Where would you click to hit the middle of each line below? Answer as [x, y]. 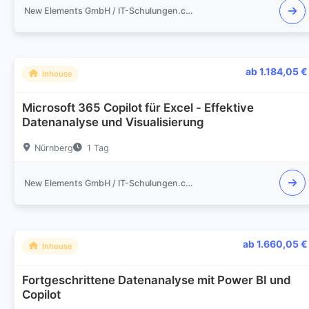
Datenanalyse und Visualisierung [113, 122]
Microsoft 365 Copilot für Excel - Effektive [138, 108]
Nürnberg [53, 148]
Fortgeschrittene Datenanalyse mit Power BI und [157, 280]
